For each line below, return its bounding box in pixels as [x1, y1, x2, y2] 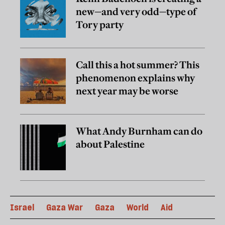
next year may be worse [76, 85, 178, 97]
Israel [10, 202, 34, 213]
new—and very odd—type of [76, 6, 196, 18]
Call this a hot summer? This [76, 59, 199, 71]
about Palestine [76, 138, 145, 151]
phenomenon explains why [76, 72, 195, 84]
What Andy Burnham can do [76, 125, 202, 138]
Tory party [76, 19, 124, 31]
